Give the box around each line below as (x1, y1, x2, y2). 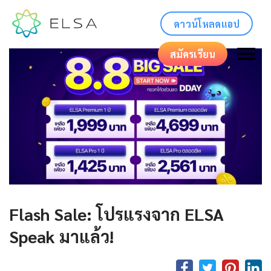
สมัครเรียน (169, 47, 215, 60)
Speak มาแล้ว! (9, 224, 114, 247)
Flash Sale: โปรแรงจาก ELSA (9, 202, 224, 224)
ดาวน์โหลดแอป (174, 17, 240, 30)
